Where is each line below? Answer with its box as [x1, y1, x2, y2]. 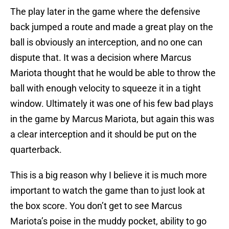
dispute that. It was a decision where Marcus [10, 52, 191, 63]
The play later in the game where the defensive [10, 6, 200, 17]
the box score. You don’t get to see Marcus [10, 200, 182, 212]
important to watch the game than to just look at [10, 185, 205, 196]
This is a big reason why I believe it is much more [10, 170, 207, 181]
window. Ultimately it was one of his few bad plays [10, 98, 213, 109]
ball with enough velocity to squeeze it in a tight [10, 83, 201, 94]
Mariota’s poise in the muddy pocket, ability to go [10, 216, 207, 227]
